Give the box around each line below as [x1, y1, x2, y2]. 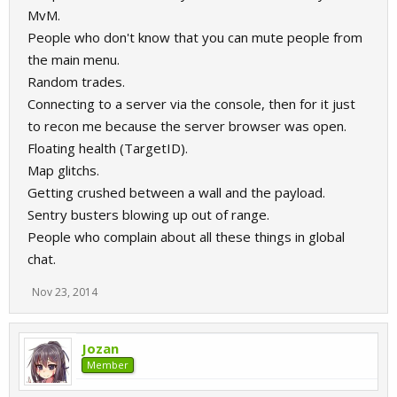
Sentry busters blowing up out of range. [27, 206, 269, 223]
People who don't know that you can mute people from [27, 28, 362, 46]
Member [87, 358, 128, 371]
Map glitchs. [27, 161, 99, 179]
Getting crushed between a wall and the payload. [27, 183, 325, 201]
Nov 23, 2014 [32, 284, 97, 300]
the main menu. [27, 51, 120, 68]
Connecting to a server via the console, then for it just [27, 95, 355, 113]
